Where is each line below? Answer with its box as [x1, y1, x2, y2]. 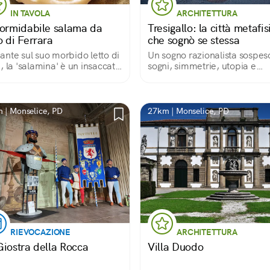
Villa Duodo [148, 240, 204, 254]
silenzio [148, 71, 179, 83]
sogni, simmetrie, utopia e [148, 60, 256, 72]
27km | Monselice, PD [148, 105, 229, 116]
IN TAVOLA [10, 8, 50, 19]
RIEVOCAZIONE [10, 227, 71, 237]
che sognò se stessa [148, 33, 240, 47]
